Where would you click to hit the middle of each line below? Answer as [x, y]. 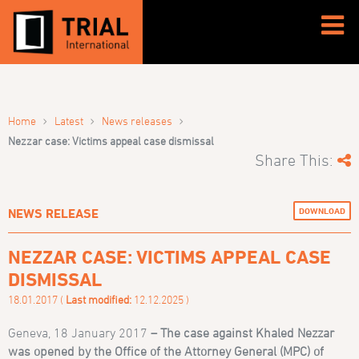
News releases [137, 120]
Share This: [296, 160]
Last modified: [99, 299]
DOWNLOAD [322, 211]
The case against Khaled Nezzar [248, 332]
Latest [69, 120]
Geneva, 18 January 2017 [78, 332]
